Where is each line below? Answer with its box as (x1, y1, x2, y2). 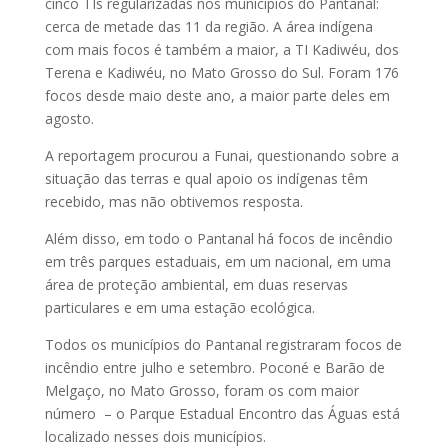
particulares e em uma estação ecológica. (44, 298, 315, 318)
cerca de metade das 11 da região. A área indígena (44, 17, 373, 37)
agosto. (44, 109, 94, 129)
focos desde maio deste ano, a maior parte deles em (44, 86, 390, 106)
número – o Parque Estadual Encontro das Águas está (44, 404, 400, 424)
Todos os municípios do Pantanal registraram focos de (44, 335, 402, 355)
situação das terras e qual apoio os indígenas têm (44, 169, 368, 189)
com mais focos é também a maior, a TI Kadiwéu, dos (44, 40, 399, 60)
